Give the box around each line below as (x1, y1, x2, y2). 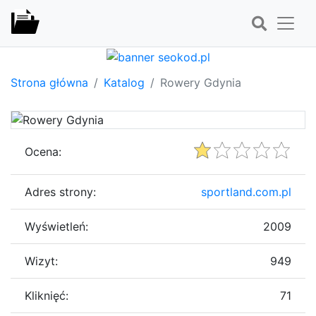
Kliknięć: (25, 288, 68, 303)
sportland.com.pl (201, 184, 291, 199)
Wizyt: (25, 253, 58, 268)
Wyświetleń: (25, 219, 88, 233)
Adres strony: (25, 184, 96, 199)
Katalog (104, 75, 145, 90)
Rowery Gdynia (160, 75, 241, 90)
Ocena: (25, 144, 61, 159)
